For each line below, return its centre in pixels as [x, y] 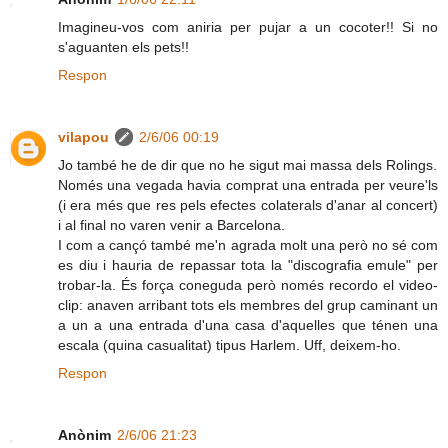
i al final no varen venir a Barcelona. [171, 225]
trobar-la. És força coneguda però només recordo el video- [248, 285]
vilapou [83, 137]
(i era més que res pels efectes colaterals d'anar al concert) [248, 205]
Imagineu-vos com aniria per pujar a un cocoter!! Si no [248, 27]
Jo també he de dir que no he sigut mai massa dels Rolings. [247, 165]
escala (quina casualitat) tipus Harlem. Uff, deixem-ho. [229, 345]
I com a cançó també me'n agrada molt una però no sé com [248, 245]
